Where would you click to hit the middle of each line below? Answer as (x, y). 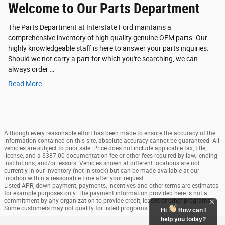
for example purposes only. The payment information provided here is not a (106, 194)
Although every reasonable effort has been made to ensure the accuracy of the (110, 133)
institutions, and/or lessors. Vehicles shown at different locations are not (102, 163)
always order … (31, 70)
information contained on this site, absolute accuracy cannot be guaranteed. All (112, 141)
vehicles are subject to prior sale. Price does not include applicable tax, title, (105, 148)
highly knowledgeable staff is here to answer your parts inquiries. (108, 48)
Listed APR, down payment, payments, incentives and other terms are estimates (111, 186)
